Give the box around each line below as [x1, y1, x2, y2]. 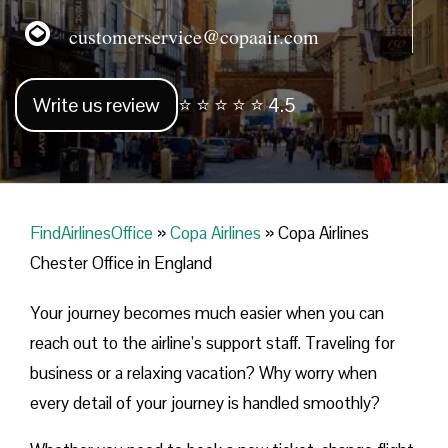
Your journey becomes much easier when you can [30, 302, 384, 325]
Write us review [33, 92, 160, 119]
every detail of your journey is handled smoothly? [30, 392, 380, 415]
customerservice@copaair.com [50, 22, 319, 50]
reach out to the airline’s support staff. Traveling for [30, 332, 395, 355]
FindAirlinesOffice [30, 222, 153, 245]
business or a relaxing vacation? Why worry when [30, 362, 377, 385]
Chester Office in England [30, 252, 212, 275]
